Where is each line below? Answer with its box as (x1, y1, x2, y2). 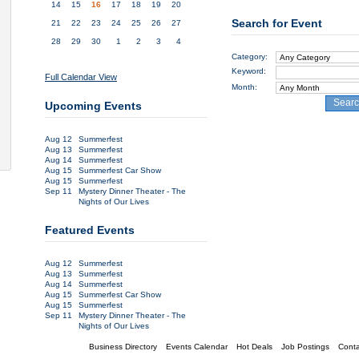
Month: (232, 83, 258, 91)
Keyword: (232, 67, 267, 75)
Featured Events (45, 224, 135, 236)
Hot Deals (236, 342, 272, 351)
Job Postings (281, 342, 329, 351)
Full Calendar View (45, 72, 117, 82)
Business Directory (89, 342, 157, 351)
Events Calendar (166, 342, 228, 351)
